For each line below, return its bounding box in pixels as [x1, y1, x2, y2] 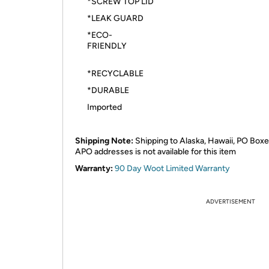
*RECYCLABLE [87, 68, 144, 79]
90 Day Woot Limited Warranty [115, 163, 230, 174]
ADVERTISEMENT [206, 198, 255, 205]
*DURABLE [87, 85, 129, 95]
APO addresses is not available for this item [75, 147, 236, 157]
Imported [87, 102, 122, 112]
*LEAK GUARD [87, 13, 144, 23]
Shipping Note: [75, 136, 133, 146]
